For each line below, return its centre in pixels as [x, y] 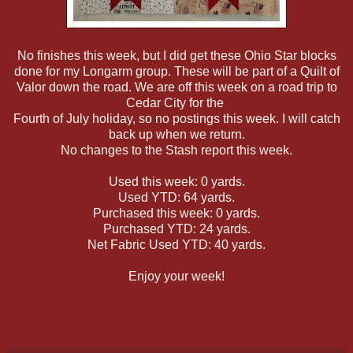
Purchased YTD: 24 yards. [176, 229]
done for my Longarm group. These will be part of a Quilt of [176, 71]
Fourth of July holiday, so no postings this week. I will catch [176, 118]
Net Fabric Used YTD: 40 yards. [176, 244]
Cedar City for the [176, 102]
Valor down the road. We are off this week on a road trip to [176, 87]
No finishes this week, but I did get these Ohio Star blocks [176, 55]
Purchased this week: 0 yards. [176, 213]
